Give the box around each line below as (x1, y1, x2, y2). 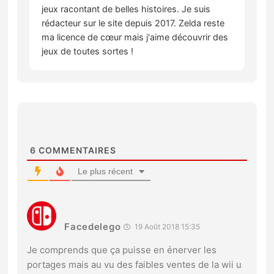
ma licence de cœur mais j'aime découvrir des (42, 32, 229, 43)
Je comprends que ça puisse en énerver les (27, 244, 217, 256)
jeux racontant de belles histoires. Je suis (42, 4, 211, 15)
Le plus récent (78, 166, 133, 177)
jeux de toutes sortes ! (42, 46, 134, 57)
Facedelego (64, 221, 121, 233)
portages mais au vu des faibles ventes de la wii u (27, 259, 242, 271)
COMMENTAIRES (36, 145, 117, 156)
